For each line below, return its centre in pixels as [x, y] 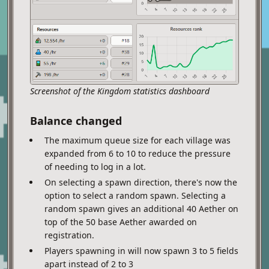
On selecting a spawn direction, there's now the [141, 183]
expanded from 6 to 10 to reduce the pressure [138, 154]
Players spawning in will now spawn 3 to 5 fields [141, 251]
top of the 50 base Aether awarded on [121, 222]
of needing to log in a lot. [95, 167]
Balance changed [76, 121]
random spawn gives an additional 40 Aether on [141, 209]
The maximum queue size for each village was [138, 141]
